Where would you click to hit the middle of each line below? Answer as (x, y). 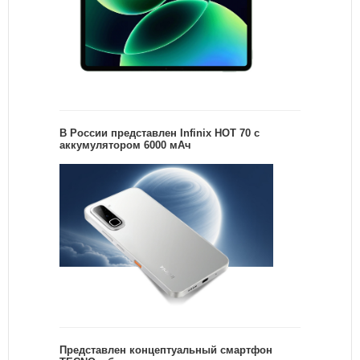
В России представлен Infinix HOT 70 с (160, 133)
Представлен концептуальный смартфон (166, 350)
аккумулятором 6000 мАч (125, 145)
